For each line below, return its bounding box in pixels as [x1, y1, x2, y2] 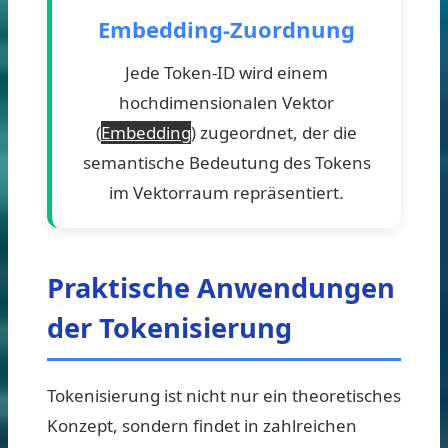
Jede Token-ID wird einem [125, 60, 328, 84]
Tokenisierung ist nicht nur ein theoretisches [47, 383, 401, 407]
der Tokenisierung [47, 308, 292, 346]
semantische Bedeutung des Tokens [82, 150, 371, 174]
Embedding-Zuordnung [98, 13, 355, 44]
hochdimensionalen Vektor [119, 90, 334, 114]
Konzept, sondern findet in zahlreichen [47, 413, 357, 437]
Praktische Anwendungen [47, 268, 395, 306]
